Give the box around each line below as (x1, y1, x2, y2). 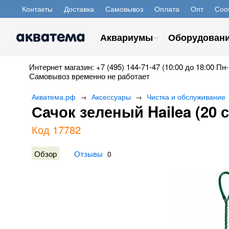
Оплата (154, 4, 179, 14)
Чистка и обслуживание (147, 91, 225, 102)
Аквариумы (100, 31, 153, 44)
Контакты (22, 4, 53, 14)
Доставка (64, 4, 94, 14)
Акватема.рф (32, 91, 76, 102)
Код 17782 (32, 122, 81, 137)
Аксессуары (91, 91, 131, 102)
